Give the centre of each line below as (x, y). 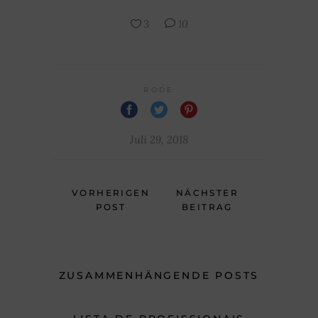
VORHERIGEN (110, 192)
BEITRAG (207, 207)
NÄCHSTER (207, 192)
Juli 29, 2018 (159, 139)
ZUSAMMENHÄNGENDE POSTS (159, 275)
